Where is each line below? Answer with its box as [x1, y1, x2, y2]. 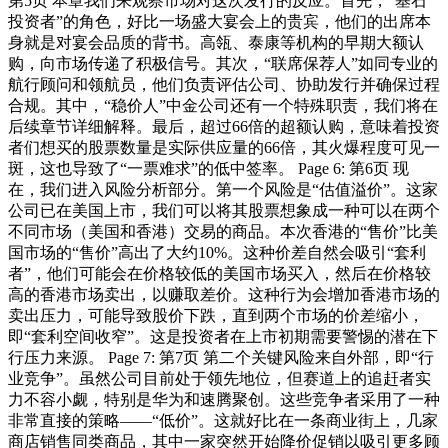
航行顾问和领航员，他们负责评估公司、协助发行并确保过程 [8, 75, 440, 93]
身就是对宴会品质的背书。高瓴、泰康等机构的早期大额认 [8, 33, 424, 51]
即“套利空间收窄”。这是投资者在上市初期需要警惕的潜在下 [8, 327, 438, 345]
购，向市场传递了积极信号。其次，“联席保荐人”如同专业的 [8, 54, 438, 72]
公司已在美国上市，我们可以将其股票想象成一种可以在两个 [8, 201, 440, 219]
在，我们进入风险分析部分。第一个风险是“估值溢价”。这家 [8, 180, 438, 198]
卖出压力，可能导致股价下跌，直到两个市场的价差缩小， [8, 306, 424, 324]
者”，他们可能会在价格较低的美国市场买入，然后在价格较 [8, 264, 431, 282]
